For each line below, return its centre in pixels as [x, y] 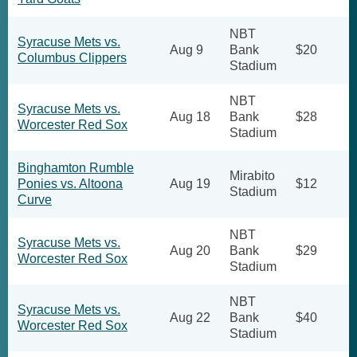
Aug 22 [190, 318]
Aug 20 [190, 251]
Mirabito [252, 176]
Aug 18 [190, 117]
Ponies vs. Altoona [70, 184]
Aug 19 [190, 184]
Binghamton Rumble [76, 168]
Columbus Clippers [72, 58]
